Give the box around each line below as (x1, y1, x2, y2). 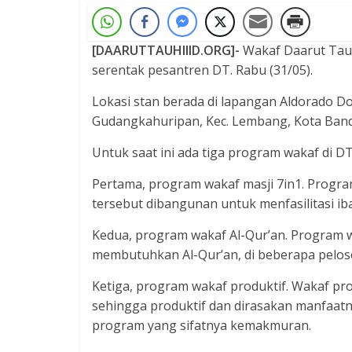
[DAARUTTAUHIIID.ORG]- (92, 41, 240, 59)
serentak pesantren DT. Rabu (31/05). (92, 60, 313, 79)
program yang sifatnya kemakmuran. (92, 316, 311, 334)
